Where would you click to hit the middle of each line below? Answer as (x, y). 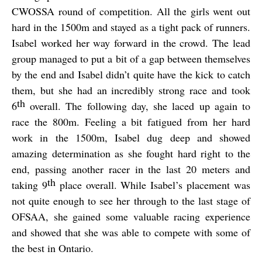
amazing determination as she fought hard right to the (131, 154)
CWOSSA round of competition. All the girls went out (131, 11)
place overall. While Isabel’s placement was (153, 185)
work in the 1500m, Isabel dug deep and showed (131, 138)
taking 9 (30, 185)
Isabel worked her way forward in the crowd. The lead (131, 43)
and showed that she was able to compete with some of (131, 232)
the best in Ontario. (53, 248)
